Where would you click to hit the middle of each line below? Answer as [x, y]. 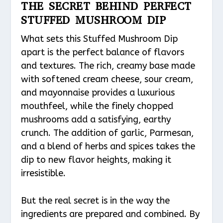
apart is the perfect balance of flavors [103, 52]
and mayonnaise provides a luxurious [98, 92]
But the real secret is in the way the [96, 201]
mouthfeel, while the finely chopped [97, 106]
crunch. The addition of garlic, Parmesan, [108, 133]
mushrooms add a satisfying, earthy [96, 119]
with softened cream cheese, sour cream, [107, 79]
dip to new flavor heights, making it [96, 160]
